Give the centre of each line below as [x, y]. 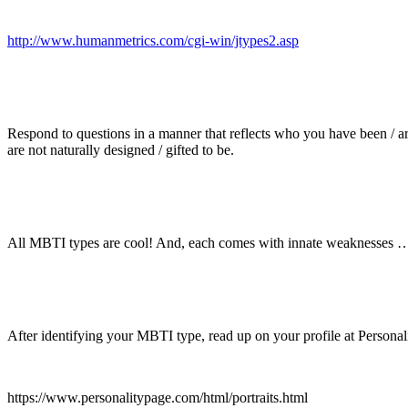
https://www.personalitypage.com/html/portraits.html [158, 397]
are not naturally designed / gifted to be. [121, 149]
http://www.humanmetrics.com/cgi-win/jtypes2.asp [153, 40]
